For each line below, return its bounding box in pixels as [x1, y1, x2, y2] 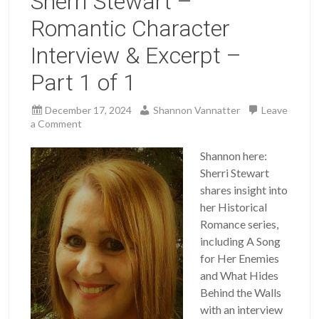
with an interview [200, 302, 283, 316]
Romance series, [200, 216, 279, 231]
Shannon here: [200, 148, 268, 162]
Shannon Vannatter [153, 103, 241, 116]
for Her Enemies [200, 251, 280, 265]
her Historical [200, 199, 268, 214]
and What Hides [200, 268, 279, 282]
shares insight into [200, 182, 288, 197]
